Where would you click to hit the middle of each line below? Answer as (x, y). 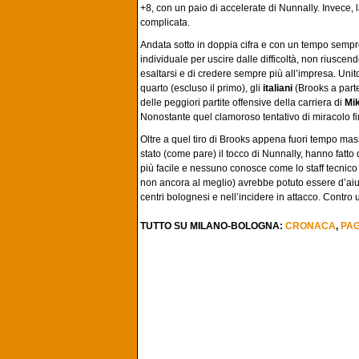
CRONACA (311, 226)
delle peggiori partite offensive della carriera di (242, 103)
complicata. (165, 22)
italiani (278, 88)
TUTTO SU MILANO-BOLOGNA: (213, 226)
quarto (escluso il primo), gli (202, 88)
